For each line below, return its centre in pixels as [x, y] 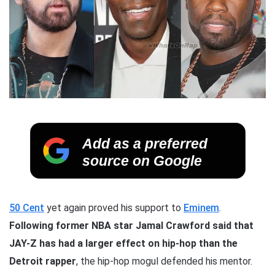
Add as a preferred [144, 143]
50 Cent [27, 207]
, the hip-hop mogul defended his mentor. [164, 261]
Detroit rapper [43, 261]
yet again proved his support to [114, 207]
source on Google [141, 161]
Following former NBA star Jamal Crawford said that [131, 225]
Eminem [201, 207]
